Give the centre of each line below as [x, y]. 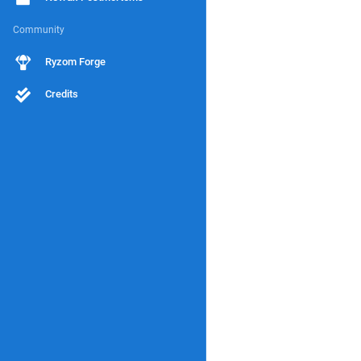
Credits [62, 94]
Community [39, 30]
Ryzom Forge [75, 62]
